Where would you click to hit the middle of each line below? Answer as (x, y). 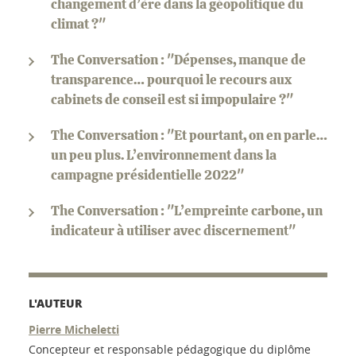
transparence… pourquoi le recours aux (171, 79)
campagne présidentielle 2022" (147, 175)
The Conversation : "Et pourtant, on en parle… (189, 135)
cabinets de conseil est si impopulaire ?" (172, 99)
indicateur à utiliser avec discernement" (173, 230)
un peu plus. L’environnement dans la (164, 155)
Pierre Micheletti (74, 329)
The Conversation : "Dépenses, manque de (178, 60)
